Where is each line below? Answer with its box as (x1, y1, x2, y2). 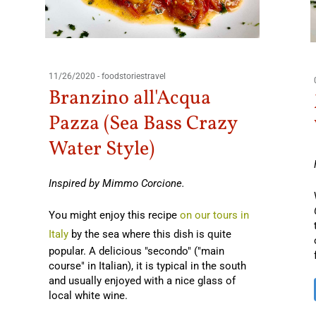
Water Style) (48, 135, 154, 164)
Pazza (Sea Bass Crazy (48, 110, 237, 138)
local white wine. (48, 289, 128, 303)
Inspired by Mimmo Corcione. (48, 177, 185, 190)
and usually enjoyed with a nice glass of (48, 274, 236, 288)
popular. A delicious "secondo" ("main (48, 245, 224, 258)
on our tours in (179, 209, 249, 222)
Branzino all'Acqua (48, 85, 211, 113)
